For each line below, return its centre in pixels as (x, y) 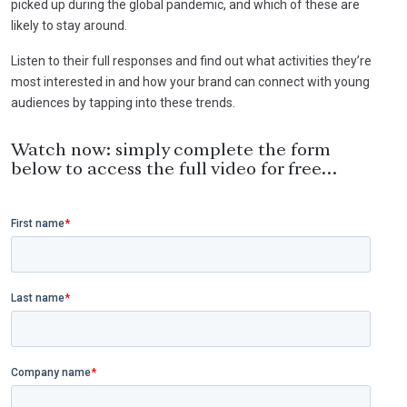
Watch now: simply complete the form (171, 150)
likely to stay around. (69, 25)
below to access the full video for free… (174, 169)
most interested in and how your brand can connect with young (190, 81)
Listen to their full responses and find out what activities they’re (191, 60)
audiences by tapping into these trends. (123, 102)
